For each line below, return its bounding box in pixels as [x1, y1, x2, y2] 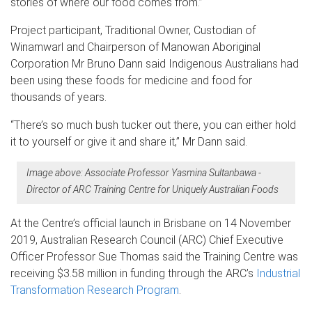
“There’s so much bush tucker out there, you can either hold [10, 118, 296, 132]
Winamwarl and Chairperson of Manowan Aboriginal [10, 40, 260, 54]
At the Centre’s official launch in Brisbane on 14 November [10, 216, 291, 230]
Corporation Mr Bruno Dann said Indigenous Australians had [10, 57, 299, 71]
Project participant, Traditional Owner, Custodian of [10, 24, 256, 38]
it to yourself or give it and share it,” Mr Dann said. [10, 135, 247, 149]
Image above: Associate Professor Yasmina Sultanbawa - [26, 167, 261, 179]
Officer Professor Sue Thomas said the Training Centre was [10, 249, 298, 263]
